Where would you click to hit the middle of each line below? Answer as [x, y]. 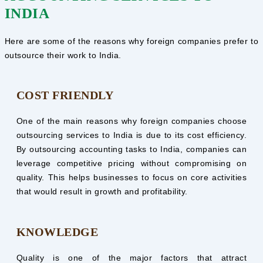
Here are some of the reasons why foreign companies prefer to [131, 41]
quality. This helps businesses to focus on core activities [131, 178]
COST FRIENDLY [65, 95]
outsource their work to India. [63, 55]
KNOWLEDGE [57, 232]
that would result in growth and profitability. [102, 192]
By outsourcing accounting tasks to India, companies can [131, 149]
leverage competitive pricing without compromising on [131, 163]
